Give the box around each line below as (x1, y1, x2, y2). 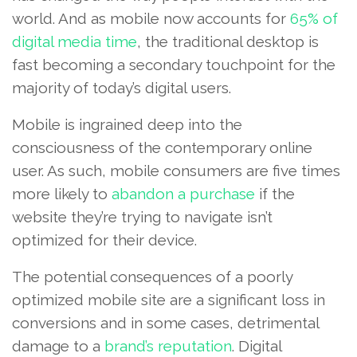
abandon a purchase (112, 184, 255, 202)
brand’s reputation (104, 336, 232, 355)
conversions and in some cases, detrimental (12, 313, 319, 331)
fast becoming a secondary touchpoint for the (12, 55, 335, 73)
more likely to (12, 184, 112, 202)
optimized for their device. (12, 230, 197, 249)
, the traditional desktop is (137, 32, 319, 50)
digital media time (12, 32, 137, 50)
